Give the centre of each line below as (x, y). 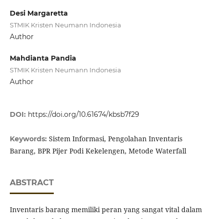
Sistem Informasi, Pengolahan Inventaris (115, 139)
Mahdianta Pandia (43, 58)
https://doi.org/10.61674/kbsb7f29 (83, 115)
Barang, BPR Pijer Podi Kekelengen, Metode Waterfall (98, 151)
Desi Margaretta (39, 13)
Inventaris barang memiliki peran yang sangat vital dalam (106, 210)
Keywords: (29, 139)
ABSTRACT (32, 183)
